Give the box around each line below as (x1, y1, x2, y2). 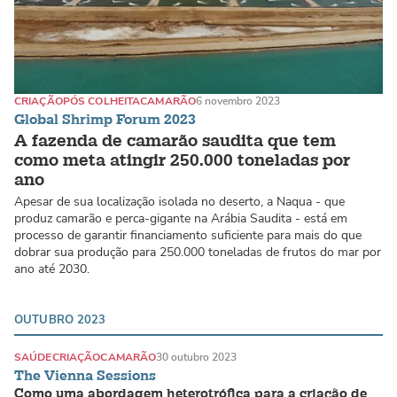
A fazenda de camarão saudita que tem (14, 129, 336, 152)
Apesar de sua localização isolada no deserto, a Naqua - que (14, 192, 345, 210)
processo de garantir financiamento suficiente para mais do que (14, 226, 362, 244)
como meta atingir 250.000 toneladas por (14, 149, 350, 171)
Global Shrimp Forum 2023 (14, 111, 196, 129)
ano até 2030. (14, 260, 90, 277)
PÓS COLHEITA (62, 93, 141, 108)
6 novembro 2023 (196, 93, 281, 108)
